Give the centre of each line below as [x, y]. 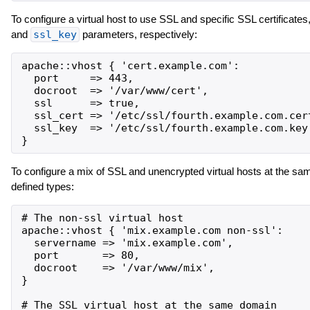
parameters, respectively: [138, 35]
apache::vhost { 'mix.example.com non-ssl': [152, 231]
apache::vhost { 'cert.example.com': [130, 66]
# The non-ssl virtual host [102, 218]
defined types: [42, 187]
